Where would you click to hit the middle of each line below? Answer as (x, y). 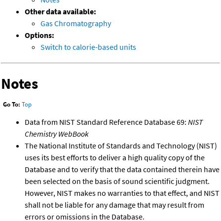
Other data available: (60, 12)
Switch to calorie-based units (88, 47)
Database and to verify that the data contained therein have (122, 169)
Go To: (12, 105)
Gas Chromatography (76, 23)
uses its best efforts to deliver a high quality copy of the (115, 157)
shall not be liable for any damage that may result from (114, 204)
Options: (39, 35)
